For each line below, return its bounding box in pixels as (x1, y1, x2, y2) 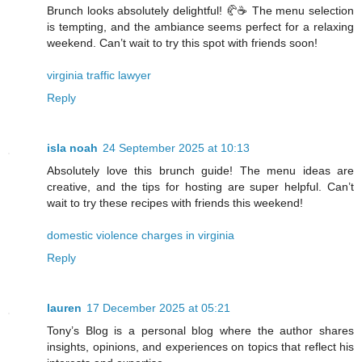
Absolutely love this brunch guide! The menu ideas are (47, 163, 354, 177)
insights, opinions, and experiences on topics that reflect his (47, 339, 354, 353)
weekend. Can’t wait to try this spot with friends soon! (47, 36, 318, 49)
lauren (47, 301, 82, 314)
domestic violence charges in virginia (47, 228, 234, 242)
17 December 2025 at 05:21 (86, 301, 230, 314)
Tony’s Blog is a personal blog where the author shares (47, 323, 354, 337)
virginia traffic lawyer (47, 68, 151, 82)
